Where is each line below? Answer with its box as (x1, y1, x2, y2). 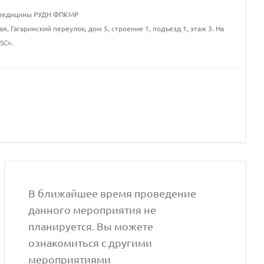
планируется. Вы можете (28, 220, 154, 232)
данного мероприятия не (28, 204, 157, 216)
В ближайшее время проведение (28, 187, 197, 199)
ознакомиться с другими (28, 237, 153, 249)
